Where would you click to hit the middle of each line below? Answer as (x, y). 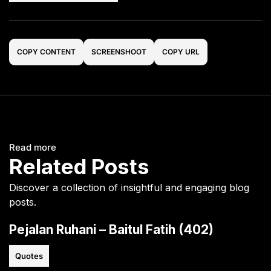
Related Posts (79, 166)
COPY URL (181, 51)
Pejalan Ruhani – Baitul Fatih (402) (111, 229)
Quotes (29, 256)
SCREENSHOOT (119, 51)
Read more (33, 147)
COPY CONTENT (46, 51)
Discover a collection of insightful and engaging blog (129, 187)
